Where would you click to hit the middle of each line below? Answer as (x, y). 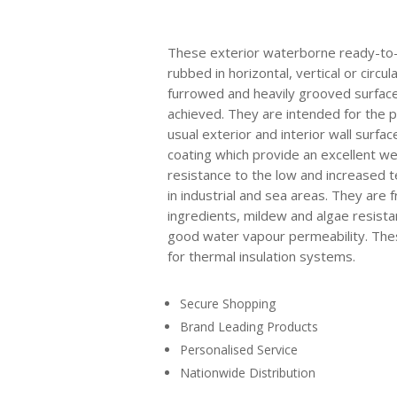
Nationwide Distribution (247, 373)
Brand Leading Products (249, 327)
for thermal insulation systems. (261, 257)
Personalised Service (238, 350)
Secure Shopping (227, 304)
